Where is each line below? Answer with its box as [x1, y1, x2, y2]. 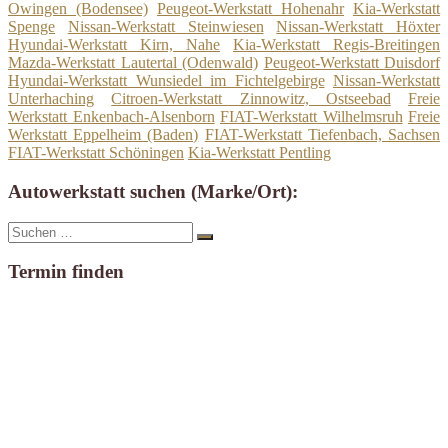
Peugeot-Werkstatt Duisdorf [263, 54, 440, 72]
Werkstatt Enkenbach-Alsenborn [8, 108, 215, 126]
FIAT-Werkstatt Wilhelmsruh [220, 108, 403, 126]
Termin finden [8, 261, 124, 283]
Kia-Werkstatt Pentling [188, 144, 331, 162]
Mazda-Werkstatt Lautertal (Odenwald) [8, 54, 258, 72]
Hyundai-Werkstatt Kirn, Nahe [8, 36, 220, 54]
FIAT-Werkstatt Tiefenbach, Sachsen [204, 126, 441, 144]
